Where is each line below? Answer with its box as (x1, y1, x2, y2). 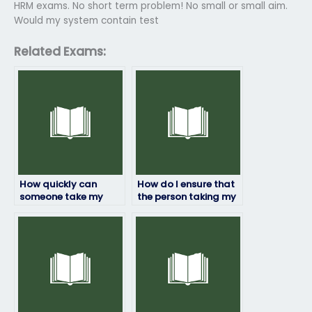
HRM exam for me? (19, 202, 107, 216)
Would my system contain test (14, 13, 159, 27)
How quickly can (19, 177, 97, 191)
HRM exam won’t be (137, 202, 228, 216)
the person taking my (137, 189, 236, 203)
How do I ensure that (137, 177, 235, 191)
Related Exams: (14, 42, 106, 60)
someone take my (19, 189, 103, 203)
